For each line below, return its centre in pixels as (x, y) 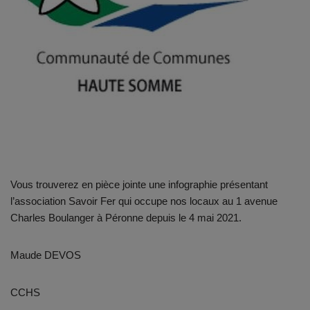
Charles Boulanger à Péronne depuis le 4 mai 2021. (126, 217)
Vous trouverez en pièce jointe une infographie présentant (139, 184)
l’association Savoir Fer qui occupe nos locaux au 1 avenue (144, 201)
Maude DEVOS (46, 255)
